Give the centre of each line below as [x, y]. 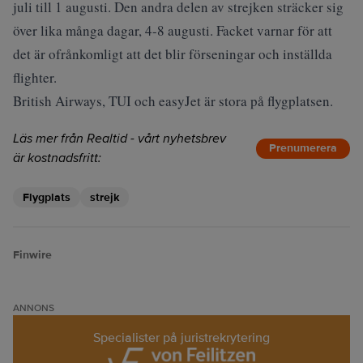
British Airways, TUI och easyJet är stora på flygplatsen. [173, 101]
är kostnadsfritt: [57, 158]
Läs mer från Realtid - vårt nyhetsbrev [120, 139]
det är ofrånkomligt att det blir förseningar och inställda [173, 54]
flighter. [35, 77]
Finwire [32, 255]
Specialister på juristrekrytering [181, 338]
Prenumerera [303, 148]
